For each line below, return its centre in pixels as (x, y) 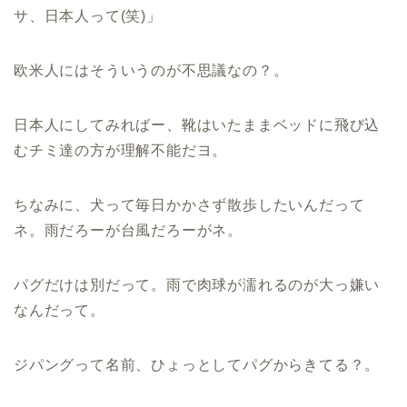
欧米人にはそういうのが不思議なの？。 (151, 70)
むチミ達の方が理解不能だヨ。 (121, 150)
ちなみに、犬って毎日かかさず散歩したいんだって (189, 204)
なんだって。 (60, 310)
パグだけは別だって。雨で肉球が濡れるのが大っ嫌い (197, 284)
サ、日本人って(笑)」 (88, 15)
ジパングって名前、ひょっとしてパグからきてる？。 (197, 364)
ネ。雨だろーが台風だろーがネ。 (128, 230)
